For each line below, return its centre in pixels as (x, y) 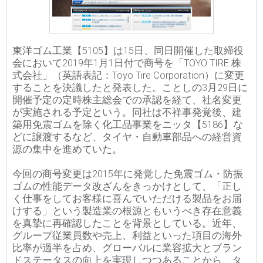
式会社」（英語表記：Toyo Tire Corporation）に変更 (128, 76)
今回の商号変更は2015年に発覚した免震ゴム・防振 (128, 174)
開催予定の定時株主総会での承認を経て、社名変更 (127, 100)
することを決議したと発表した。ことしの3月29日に (130, 88)
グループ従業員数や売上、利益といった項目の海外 (127, 236)
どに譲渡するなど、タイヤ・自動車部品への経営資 (127, 137)
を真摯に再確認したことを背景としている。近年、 (127, 224)
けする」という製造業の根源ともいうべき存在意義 (127, 211)
